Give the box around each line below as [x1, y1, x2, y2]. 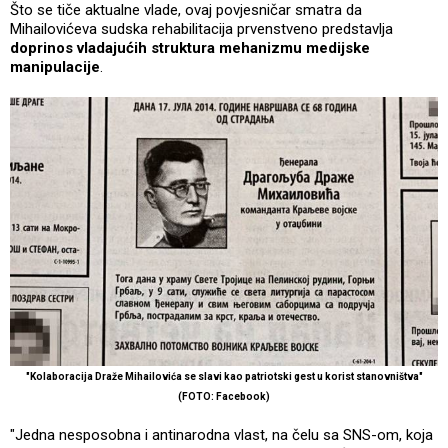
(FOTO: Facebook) [178, 390, 270, 402]
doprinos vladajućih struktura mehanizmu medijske [10, 39, 370, 57]
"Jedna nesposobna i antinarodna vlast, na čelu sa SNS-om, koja [10, 425, 433, 444]
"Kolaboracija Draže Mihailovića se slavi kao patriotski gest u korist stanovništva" [25, 370, 423, 382]
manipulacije [10, 58, 100, 76]
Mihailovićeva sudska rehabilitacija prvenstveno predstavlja [10, 20, 393, 38]
